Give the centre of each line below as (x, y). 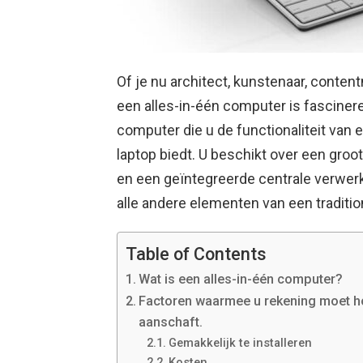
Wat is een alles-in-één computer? (241, 280)
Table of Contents (196, 254)
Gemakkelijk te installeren (240, 343)
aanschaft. (171, 322)
